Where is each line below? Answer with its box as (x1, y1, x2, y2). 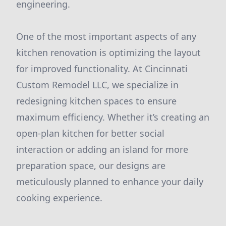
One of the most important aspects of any (16, 30, 196, 42)
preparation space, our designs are (16, 159, 165, 172)
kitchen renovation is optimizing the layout (16, 46, 201, 59)
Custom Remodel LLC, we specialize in (16, 79, 179, 91)
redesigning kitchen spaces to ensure (16, 95, 177, 107)
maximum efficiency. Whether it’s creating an (16, 111, 209, 123)
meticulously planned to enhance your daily (16, 176, 203, 188)
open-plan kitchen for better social (16, 127, 164, 139)
